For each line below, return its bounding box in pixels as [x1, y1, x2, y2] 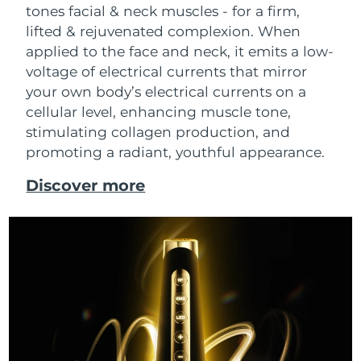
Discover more [26, 176, 146, 196]
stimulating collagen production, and [26, 122, 291, 140]
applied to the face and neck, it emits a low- [26, 42, 334, 60]
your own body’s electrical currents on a [26, 82, 307, 100]
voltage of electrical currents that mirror [26, 62, 308, 80]
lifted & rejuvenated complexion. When [26, 22, 301, 39]
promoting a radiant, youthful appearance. [26, 143, 326, 160]
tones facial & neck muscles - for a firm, [26, 2, 301, 19]
